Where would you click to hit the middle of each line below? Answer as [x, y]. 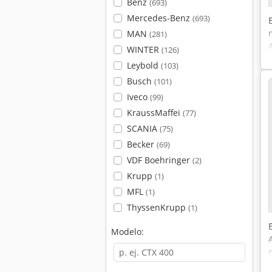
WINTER [144, 49]
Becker [141, 144]
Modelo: [127, 232]
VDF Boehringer [159, 160]
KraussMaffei [155, 113]
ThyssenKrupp [157, 207]
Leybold [144, 65]
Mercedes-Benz [159, 18]
